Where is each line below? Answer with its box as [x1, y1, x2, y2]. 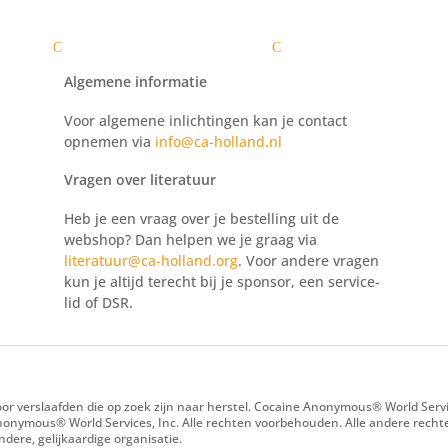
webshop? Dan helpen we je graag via [63, 229, 317, 249]
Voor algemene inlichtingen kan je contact [63, 110, 347, 130]
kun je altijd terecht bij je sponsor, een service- [63, 271, 380, 291]
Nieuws [321, 37, 372, 58]
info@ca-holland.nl [154, 131, 282, 151]
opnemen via [63, 131, 155, 151]
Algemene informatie [63, 71, 207, 91]
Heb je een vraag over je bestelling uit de [63, 208, 339, 228]
